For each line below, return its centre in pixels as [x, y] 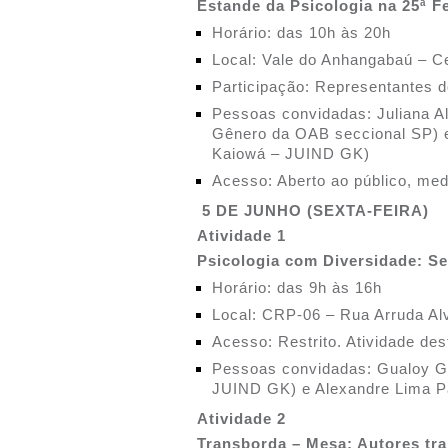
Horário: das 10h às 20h [301, 32]
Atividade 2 [241, 418]
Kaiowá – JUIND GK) [291, 153]
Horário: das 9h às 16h [297, 287]
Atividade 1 [241, 235]
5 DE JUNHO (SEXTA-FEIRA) [315, 210]
